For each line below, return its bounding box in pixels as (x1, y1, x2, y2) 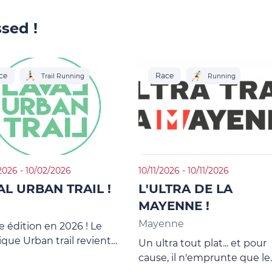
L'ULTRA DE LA (138, 182, 233, 196)
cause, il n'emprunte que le (138, 252, 270, 263)
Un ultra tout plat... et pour (138, 237, 267, 249)
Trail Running (41, 72, 84, 80)
